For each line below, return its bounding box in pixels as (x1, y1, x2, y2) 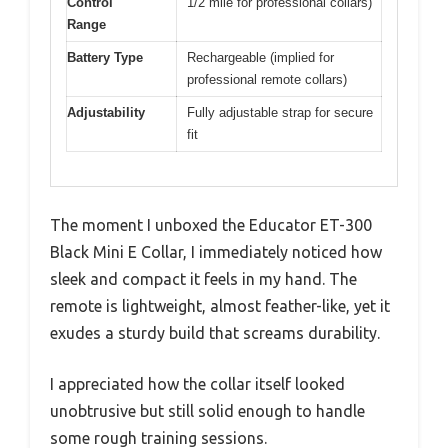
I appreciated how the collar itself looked (50, 375, 345, 394)
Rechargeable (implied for (187, 49, 334, 65)
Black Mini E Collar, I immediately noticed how (50, 243, 382, 262)
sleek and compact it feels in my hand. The (50, 270, 357, 289)
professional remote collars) (187, 71, 347, 87)
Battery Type (67, 49, 143, 65)
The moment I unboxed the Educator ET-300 (50, 216, 372, 235)
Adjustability (67, 104, 145, 120)
